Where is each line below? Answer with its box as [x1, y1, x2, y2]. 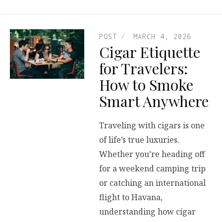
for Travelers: [99, 58, 188, 78]
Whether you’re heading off [99, 149, 205, 160]
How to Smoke [99, 74, 193, 95]
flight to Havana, [99, 192, 163, 203]
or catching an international [99, 177, 206, 189]
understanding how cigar [99, 206, 196, 218]
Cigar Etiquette [99, 42, 200, 62]
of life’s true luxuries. [99, 134, 179, 146]
